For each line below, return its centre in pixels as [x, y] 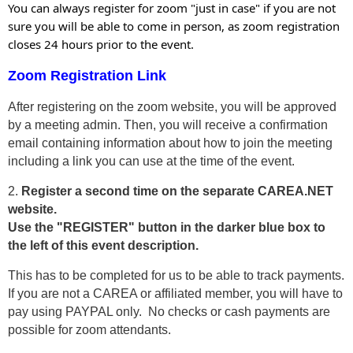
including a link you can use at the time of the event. [151, 161]
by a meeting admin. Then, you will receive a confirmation [168, 124]
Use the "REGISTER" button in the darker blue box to [167, 227]
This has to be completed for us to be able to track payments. [176, 275]
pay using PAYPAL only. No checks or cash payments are [169, 311]
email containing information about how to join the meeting [170, 143]
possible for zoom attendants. [91, 329]
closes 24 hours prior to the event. [101, 44]
